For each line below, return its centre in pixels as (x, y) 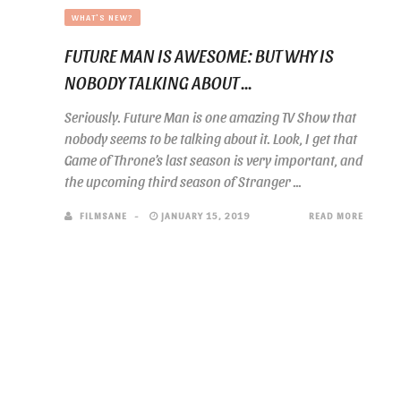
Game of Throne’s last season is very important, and (213, 160)
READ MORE (336, 215)
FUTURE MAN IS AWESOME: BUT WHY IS (199, 55)
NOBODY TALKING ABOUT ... (158, 82)
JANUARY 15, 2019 (204, 215)
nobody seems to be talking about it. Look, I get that (211, 138)
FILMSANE (103, 215)
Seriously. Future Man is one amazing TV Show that (210, 117)
